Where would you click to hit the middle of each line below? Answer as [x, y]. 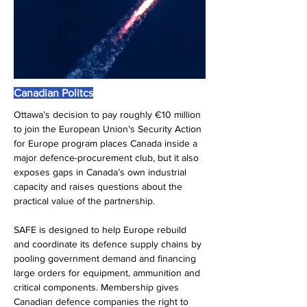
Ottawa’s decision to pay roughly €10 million [109, 114]
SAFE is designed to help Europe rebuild [101, 230]
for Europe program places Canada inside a [107, 143]
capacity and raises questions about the [99, 186]
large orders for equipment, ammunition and [108, 273]
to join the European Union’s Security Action [109, 129]
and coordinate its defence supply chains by [109, 244]
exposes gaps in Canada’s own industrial [101, 172]
